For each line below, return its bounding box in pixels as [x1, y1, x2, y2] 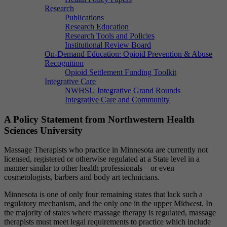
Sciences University [4, 125, 83, 136]
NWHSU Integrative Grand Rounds [65, 86, 180, 95]
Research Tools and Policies [65, 31, 155, 40]
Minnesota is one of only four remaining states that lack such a [4, 190, 203, 199]
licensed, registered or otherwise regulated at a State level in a [4, 155, 200, 164]
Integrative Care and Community [65, 95, 170, 104]
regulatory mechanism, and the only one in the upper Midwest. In [4, 199, 212, 208]
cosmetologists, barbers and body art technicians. [4, 173, 160, 182]
